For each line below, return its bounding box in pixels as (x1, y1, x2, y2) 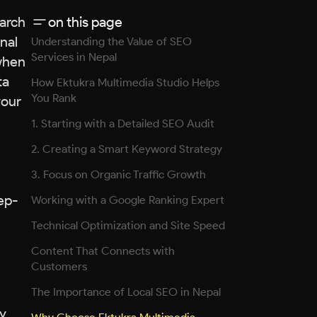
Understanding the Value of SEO (31, 35, 192, 48)
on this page (48, 13, 122, 30)
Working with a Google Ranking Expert (31, 193, 224, 207)
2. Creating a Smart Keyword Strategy (31, 142, 222, 156)
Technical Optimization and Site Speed (31, 219, 225, 232)
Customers (31, 260, 87, 273)
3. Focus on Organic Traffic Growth (31, 168, 206, 181)
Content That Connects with (31, 244, 175, 258)
